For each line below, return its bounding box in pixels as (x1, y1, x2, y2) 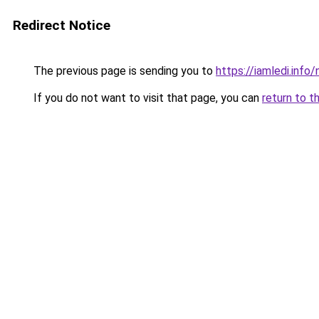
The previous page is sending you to (31, 64, 216, 78)
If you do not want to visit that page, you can (31, 91, 262, 105)
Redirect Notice (13, 17, 110, 33)
